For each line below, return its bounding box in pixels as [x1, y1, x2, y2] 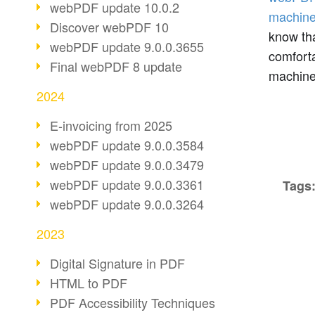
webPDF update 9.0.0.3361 [50, 175, 204, 193]
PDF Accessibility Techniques [50, 293, 215, 311]
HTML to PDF [50, 274, 127, 292]
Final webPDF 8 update [50, 57, 182, 75]
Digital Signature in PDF [50, 254, 185, 272]
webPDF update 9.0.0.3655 [50, 37, 204, 56]
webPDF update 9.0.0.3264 [50, 195, 204, 213]
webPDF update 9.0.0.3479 [50, 155, 204, 174]
